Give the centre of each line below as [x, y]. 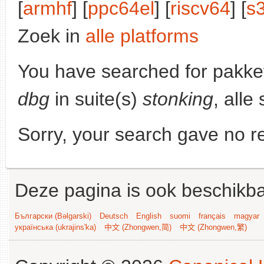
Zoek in [52, 36]
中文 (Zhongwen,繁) [213, 227]
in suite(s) [96, 99]
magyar [247, 216]
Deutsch [114, 216]
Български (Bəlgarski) [53, 216]
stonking [178, 99]
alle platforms [142, 36]
